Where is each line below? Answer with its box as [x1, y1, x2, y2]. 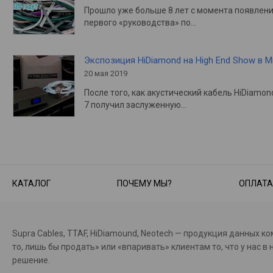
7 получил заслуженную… [84, 99, 186, 110]
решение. [12, 255, 50, 265]
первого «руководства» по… [84, 17, 196, 27]
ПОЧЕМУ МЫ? [117, 178, 172, 188]
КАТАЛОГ [12, 178, 51, 188]
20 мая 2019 [84, 68, 127, 78]
